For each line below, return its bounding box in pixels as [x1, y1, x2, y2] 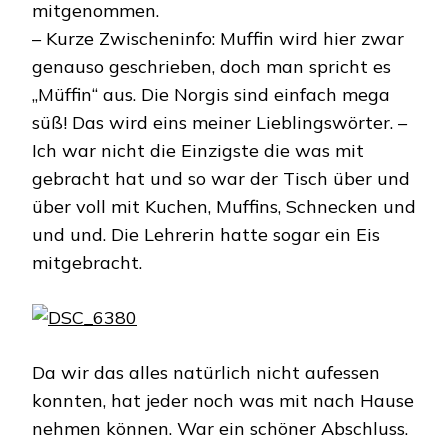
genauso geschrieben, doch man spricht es [32, 55, 391, 78]
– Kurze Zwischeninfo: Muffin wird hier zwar [32, 27, 404, 50]
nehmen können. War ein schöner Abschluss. [32, 417, 408, 440]
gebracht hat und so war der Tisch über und [32, 167, 410, 190]
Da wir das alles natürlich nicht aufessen [32, 361, 380, 384]
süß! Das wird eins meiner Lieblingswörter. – [32, 111, 407, 134]
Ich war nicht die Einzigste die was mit [32, 139, 364, 162]
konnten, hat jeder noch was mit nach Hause [32, 389, 414, 412]
